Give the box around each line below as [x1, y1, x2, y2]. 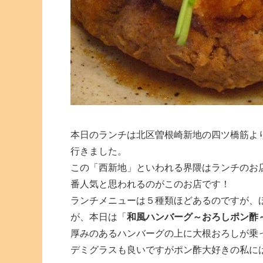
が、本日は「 [70, 211, 127, 222]
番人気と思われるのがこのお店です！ [70, 178, 230, 189]
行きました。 [70, 146, 127, 156]
